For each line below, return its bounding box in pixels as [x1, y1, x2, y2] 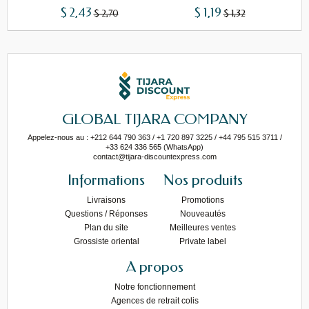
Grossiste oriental [73, 237, 139, 247]
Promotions [181, 195, 224, 206]
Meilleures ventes [170, 223, 236, 233]
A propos [126, 258, 183, 277]
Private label [179, 237, 226, 247]
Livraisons [87, 195, 126, 206]
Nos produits [163, 171, 243, 190]
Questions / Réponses [65, 209, 148, 219]
